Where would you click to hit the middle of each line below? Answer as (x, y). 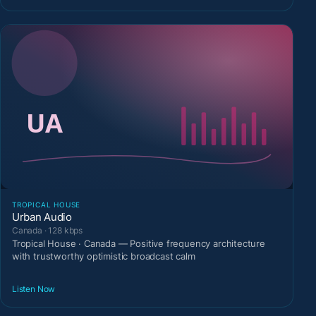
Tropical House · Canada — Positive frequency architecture (139, 243)
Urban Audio (42, 217)
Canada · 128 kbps (48, 230)
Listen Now (34, 289)
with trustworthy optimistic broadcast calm (104, 256)
